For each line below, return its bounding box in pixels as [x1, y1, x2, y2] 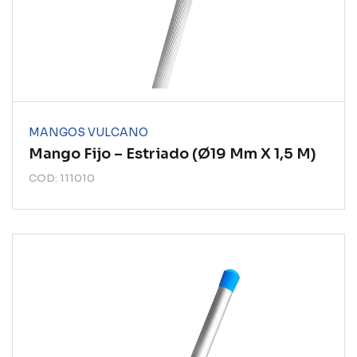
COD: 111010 [29, 171, 95, 185]
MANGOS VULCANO [29, 125, 148, 139]
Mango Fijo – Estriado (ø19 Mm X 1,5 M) [29, 145, 316, 163]
